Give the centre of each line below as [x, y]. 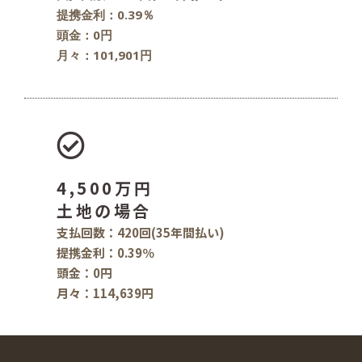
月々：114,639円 [105, 293]
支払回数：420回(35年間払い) [141, 233]
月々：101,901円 [104, 55]
